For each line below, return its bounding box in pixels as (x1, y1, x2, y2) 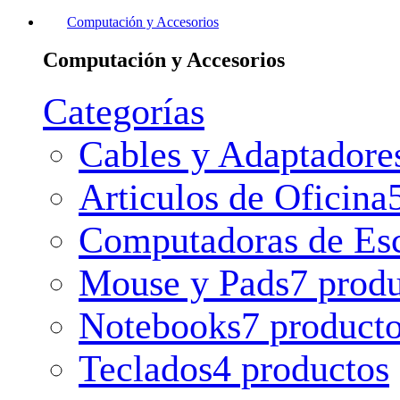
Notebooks (79, 304, 241, 346)
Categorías (43, 90, 204, 132)
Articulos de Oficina (79, 176, 387, 218)
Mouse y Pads (79, 262, 289, 304)
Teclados (79, 347, 212, 389)
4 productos (212, 347, 389, 389)
